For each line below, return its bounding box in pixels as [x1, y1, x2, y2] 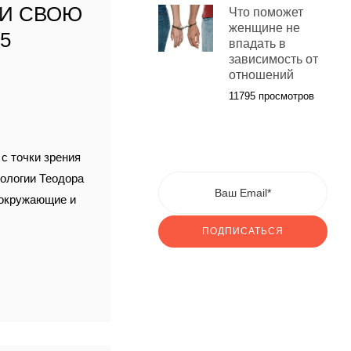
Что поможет [228, 5, 303, 20]
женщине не [228, 21, 300, 35]
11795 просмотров [228, 90, 314, 103]
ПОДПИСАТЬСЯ [201, 226, 284, 237]
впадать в [228, 37, 286, 51]
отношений [228, 68, 294, 82]
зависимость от [228, 52, 318, 67]
